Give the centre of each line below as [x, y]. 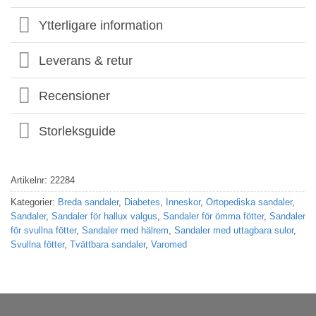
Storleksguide [78, 131]
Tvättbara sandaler [108, 244]
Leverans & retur [86, 60]
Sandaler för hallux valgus [104, 216]
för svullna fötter [43, 230]
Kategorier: [34, 202]
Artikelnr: [30, 180]
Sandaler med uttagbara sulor [234, 230]
